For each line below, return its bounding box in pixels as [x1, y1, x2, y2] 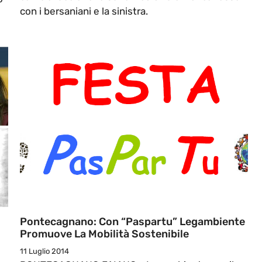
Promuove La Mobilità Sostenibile [20, 227, 189, 241]
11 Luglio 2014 [20, 247, 69, 256]
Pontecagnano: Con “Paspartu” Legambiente [20, 215, 245, 229]
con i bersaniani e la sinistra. [20, 5, 148, 18]
